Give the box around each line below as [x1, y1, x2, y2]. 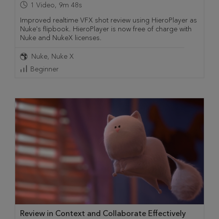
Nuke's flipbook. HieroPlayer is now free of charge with [20, 24, 192, 33]
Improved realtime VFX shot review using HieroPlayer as [20, 16, 197, 24]
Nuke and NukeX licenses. [20, 33, 102, 42]
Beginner [30, 65, 59, 73]
